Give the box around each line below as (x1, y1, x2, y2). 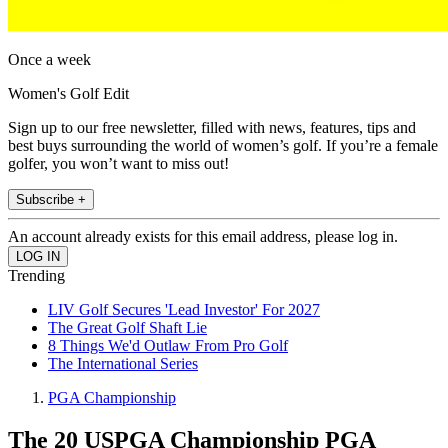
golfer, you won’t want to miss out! (8, 155, 229, 173)
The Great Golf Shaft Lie (48, 319, 207, 337)
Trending (8, 267, 65, 285)
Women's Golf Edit (8, 85, 129, 103)
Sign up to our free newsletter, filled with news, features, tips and (8, 119, 416, 137)
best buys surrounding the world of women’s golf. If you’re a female (8, 137, 438, 155)
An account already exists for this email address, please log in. (8, 228, 398, 246)
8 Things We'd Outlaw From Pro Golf (48, 337, 288, 355)
